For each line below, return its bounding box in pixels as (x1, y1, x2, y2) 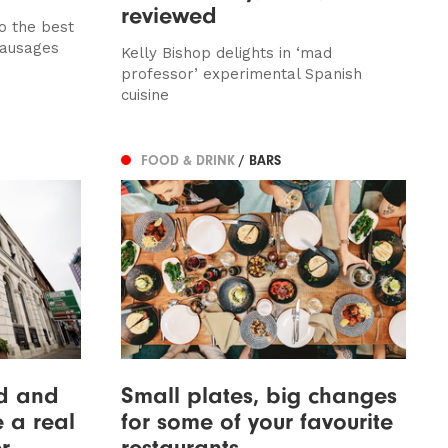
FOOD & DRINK (140, 152, 239, 170)
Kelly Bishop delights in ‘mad (120, 44, 332, 63)
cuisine (120, 86, 169, 105)
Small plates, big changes (120, 380, 397, 409)
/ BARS (238, 152, 281, 170)
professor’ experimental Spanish (120, 65, 362, 84)
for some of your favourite (120, 406, 393, 435)
